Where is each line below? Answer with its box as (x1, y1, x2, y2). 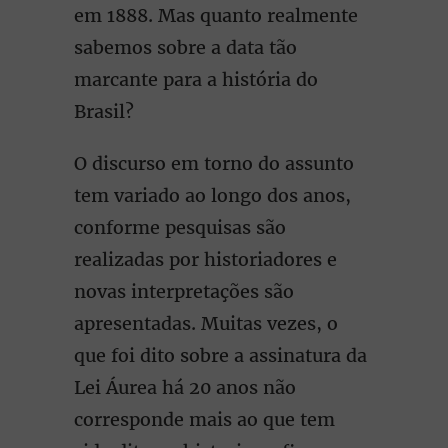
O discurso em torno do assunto (74, 152, 354, 175)
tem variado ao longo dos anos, (74, 184, 351, 207)
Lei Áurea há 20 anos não (74, 376, 296, 399)
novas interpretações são (74, 280, 294, 303)
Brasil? (74, 100, 134, 123)
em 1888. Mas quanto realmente (74, 4, 358, 27)
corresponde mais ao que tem (74, 408, 335, 431)
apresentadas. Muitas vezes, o (74, 312, 338, 335)
